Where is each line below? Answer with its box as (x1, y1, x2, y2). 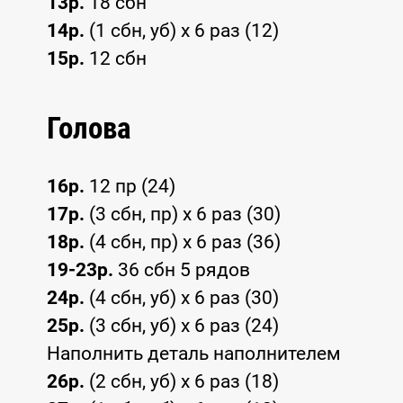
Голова (47, 111, 131, 147)
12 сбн (85, 48, 147, 70)
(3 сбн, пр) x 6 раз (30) (85, 202, 281, 225)
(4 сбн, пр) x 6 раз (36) (85, 230, 281, 253)
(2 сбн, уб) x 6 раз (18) (85, 370, 279, 392)
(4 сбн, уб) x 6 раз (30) (85, 286, 279, 309)
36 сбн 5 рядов (113, 258, 250, 281)
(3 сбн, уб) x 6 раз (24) (85, 314, 279, 336)
